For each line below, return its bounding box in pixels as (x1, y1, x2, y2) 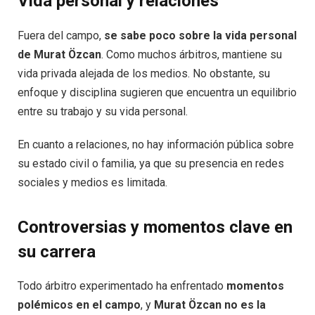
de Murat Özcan (18, 47, 101, 61)
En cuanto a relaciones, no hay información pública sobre (18, 138, 294, 152)
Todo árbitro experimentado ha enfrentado (18, 279, 226, 293)
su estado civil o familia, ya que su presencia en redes (18, 157, 284, 171)
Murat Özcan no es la (154, 298, 266, 312)
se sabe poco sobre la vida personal (104, 28, 297, 42)
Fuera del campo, (18, 28, 104, 42)
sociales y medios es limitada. (18, 176, 167, 190)
